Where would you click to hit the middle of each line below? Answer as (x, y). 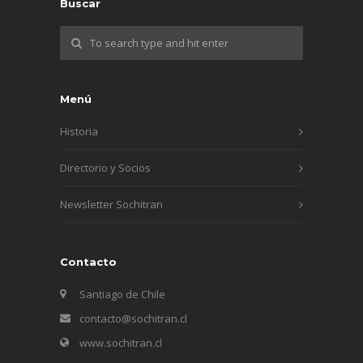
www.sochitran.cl (121, 342)
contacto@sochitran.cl (133, 318)
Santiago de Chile (122, 294)
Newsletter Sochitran (111, 204)
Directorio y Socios (105, 167)
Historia (79, 131)
